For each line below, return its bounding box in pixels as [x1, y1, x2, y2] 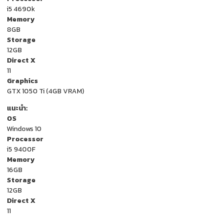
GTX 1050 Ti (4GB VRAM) [7, 86, 84, 97]
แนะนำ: [7, 103, 28, 114]
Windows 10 [7, 124, 42, 134]
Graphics [7, 76, 38, 87]
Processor [7, 134, 44, 145]
